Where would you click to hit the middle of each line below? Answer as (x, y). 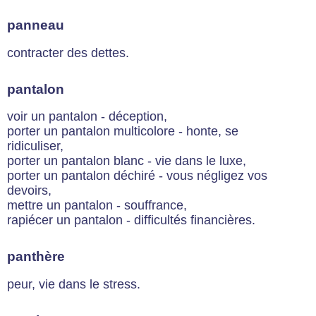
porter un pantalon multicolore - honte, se (123, 132)
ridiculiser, (35, 146)
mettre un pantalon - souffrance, (97, 206)
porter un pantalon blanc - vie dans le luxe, (127, 161)
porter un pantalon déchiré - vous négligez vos (137, 176)
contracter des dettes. (68, 53)
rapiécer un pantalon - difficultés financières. (131, 220)
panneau (36, 25)
